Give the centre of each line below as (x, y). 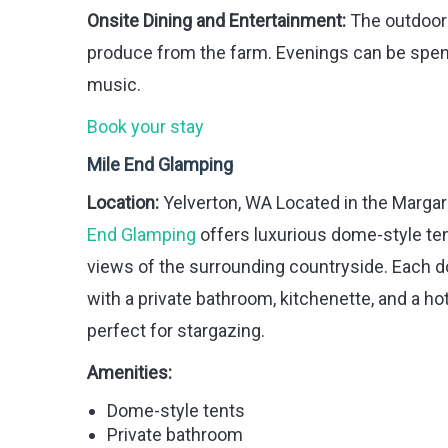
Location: (123, 203)
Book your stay (145, 127)
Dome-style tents (176, 411)
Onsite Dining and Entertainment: (216, 21)
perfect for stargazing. (176, 331)
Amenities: (129, 373)
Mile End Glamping (160, 165)
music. (114, 85)
